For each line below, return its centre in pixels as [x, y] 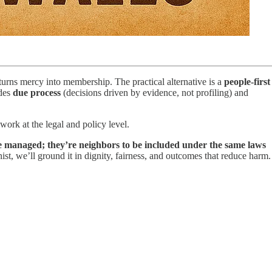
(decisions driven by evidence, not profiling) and [155, 92]
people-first [247, 81]
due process [37, 92]
